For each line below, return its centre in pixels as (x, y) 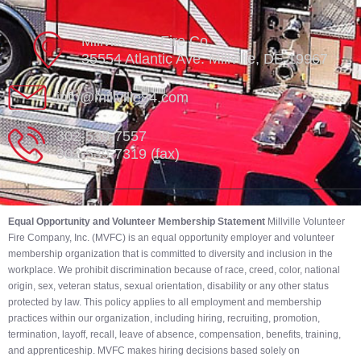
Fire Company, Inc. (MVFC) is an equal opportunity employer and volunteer (171, 238)
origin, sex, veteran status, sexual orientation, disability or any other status (168, 286)
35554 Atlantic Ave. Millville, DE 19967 (205, 59)
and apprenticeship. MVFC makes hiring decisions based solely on (154, 351)
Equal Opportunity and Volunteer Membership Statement (137, 222)
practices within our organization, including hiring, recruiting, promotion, (164, 318)
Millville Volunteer (305, 222)
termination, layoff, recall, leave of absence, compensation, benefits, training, (174, 334)
